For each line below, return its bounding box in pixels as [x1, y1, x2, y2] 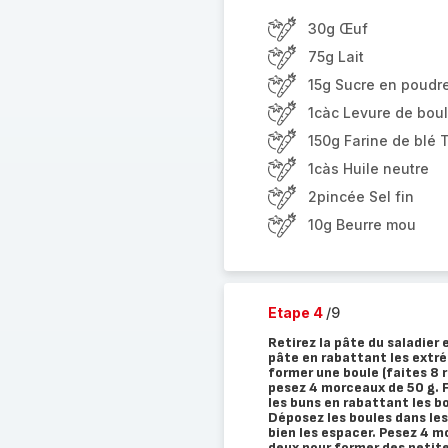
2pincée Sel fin [307, 188, 414, 205]
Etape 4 [267, 304, 326, 321]
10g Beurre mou [307, 216, 416, 233]
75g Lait [307, 48, 364, 65]
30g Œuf [307, 20, 368, 37]
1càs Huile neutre [307, 160, 429, 177]
